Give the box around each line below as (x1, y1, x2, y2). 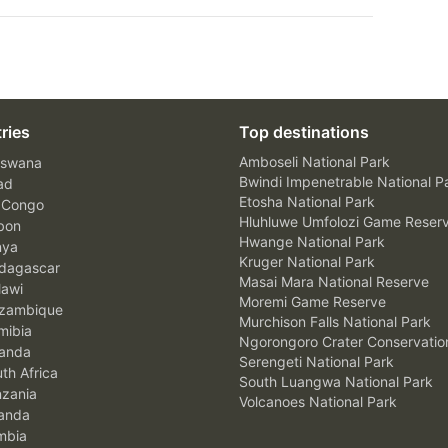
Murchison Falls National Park (239, 313, 431, 330)
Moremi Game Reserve (239, 293, 386, 310)
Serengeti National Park (239, 353, 394, 370)
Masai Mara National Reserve (239, 273, 429, 290)
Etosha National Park (239, 193, 375, 210)
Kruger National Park (239, 253, 375, 270)
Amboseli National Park (239, 153, 390, 170)
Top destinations (239, 122, 369, 142)
